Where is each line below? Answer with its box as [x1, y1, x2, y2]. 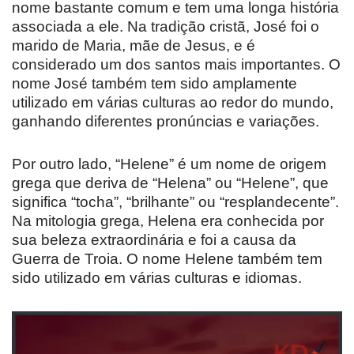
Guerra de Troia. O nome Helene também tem [12, 250, 322, 267]
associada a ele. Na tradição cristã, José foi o [12, 17, 319, 35]
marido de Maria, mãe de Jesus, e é [12, 36, 255, 54]
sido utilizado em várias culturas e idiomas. [12, 269, 302, 286]
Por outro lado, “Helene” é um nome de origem [12, 155, 326, 172]
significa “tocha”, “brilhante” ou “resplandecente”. [12, 193, 339, 210]
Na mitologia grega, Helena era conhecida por [12, 212, 324, 229]
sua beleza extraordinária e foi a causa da [12, 231, 296, 248]
